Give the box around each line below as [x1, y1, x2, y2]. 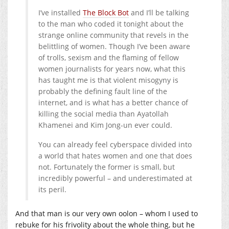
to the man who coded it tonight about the [38, 18, 184, 29]
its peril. [38, 184, 66, 194]
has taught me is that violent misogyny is [38, 75, 178, 85]
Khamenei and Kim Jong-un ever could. [38, 120, 172, 130]
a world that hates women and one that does [38, 150, 192, 161]
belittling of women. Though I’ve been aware [38, 41, 190, 51]
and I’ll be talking [129, 7, 189, 17]
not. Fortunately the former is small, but [38, 162, 175, 172]
